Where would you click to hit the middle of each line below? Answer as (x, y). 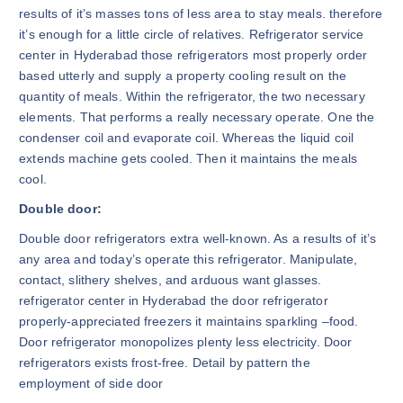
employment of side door (91, 383)
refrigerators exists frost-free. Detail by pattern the (165, 362)
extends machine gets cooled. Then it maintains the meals (188, 159)
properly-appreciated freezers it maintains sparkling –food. (189, 321)
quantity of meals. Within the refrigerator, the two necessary (192, 97)
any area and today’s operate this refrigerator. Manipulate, (188, 259)
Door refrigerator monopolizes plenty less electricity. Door (186, 341)
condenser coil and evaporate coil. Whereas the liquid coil (187, 138)
